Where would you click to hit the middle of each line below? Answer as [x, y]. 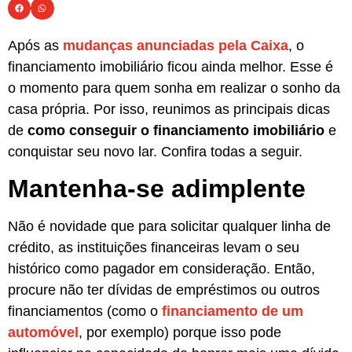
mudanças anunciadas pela [155, 45]
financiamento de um [233, 312]
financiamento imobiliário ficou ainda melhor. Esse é [170, 66]
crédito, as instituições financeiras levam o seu [154, 248]
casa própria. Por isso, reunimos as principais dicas [169, 109]
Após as [35, 45]
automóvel [43, 333]
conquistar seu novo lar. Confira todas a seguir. [155, 151]
